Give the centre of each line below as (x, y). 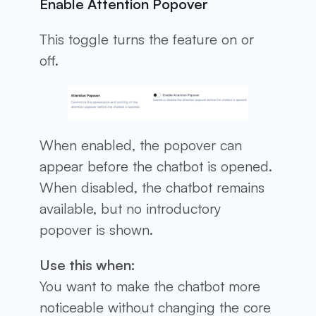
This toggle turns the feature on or (147, 39)
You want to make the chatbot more (150, 286)
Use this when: (87, 265)
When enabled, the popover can (141, 145)
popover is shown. (96, 229)
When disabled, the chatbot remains (152, 187)
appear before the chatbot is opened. (156, 166)
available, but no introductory (130, 208)
